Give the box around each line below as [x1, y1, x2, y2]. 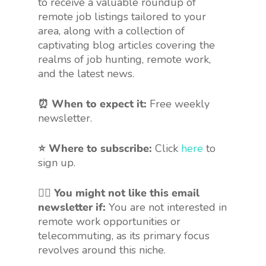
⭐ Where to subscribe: [38, 141, 152, 156]
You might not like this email [54, 186, 199, 201]
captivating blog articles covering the [38, 38, 215, 53]
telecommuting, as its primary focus [38, 229, 210, 243]
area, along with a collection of [38, 24, 185, 39]
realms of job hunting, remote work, [38, 52, 211, 67]
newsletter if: [38, 200, 109, 215]
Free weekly [147, 97, 210, 112]
